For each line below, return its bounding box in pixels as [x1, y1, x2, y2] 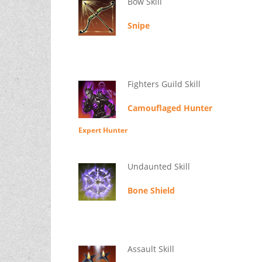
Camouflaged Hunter [127, 102, 212, 114]
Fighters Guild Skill [127, 78, 201, 90]
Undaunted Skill [127, 161, 190, 173]
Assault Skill [127, 243, 174, 255]
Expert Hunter [78, 125, 127, 136]
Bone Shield [127, 185, 175, 196]
